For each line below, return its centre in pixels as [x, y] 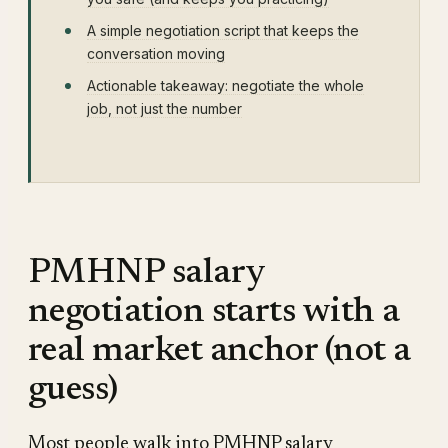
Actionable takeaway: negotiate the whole [225, 85]
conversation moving [156, 53]
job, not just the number [164, 108]
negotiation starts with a [214, 312]
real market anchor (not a [219, 351]
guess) [73, 390]
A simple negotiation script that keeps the [223, 30]
